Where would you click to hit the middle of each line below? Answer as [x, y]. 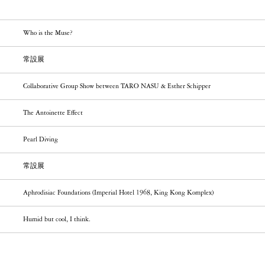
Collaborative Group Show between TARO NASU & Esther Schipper [117, 87]
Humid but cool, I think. [57, 220]
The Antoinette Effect [53, 113]
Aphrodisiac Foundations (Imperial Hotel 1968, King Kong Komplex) [119, 193]
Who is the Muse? [48, 33]
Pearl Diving [41, 140]
